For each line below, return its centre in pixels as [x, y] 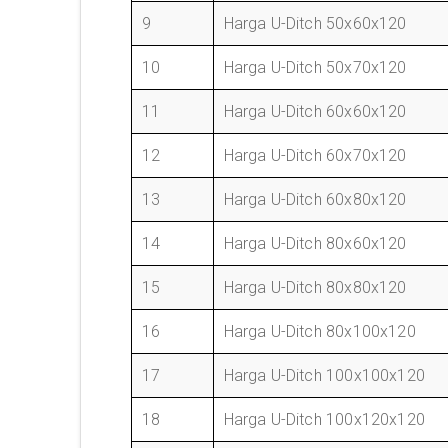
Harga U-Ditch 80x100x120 [319, 331]
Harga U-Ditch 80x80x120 [315, 287]
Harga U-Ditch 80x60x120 [315, 243]
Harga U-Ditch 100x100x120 [324, 375]
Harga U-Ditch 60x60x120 [315, 111]
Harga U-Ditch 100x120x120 [324, 419]
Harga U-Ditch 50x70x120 [315, 67]
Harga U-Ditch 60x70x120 [315, 155]
